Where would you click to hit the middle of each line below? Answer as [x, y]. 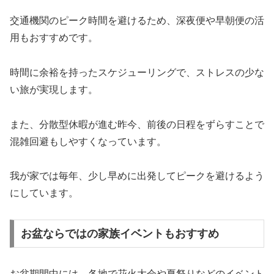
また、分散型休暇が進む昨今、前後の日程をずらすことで [137, 124]
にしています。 [44, 193]
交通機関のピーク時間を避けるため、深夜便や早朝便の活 [137, 20]
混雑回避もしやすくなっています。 [88, 141]
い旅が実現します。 [54, 89]
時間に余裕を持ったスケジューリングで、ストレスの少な [137, 72]
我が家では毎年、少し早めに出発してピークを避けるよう [137, 176]
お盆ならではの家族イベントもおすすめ [120, 233]
